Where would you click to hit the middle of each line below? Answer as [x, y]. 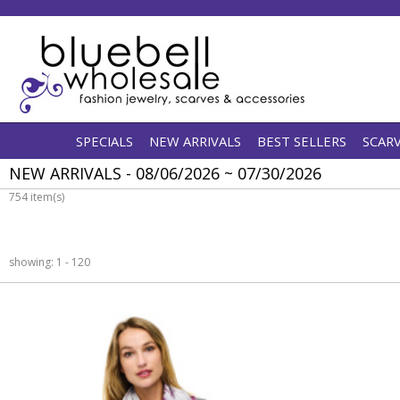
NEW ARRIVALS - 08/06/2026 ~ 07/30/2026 [165, 173]
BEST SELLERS [302, 141]
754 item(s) [37, 197]
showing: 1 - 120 [50, 262]
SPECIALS [104, 141]
